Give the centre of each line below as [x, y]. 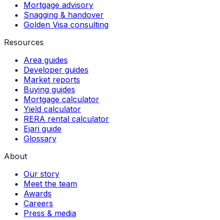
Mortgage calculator [61, 99]
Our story [41, 174]
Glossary [40, 138]
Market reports [52, 79]
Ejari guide [42, 128]
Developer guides [56, 69]
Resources [24, 42]
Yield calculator [52, 109]
